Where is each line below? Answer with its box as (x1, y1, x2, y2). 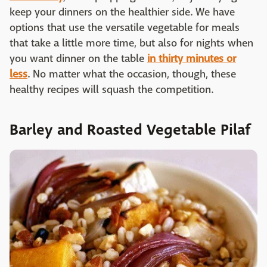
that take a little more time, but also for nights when (10, 36, 253, 50)
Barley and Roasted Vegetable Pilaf (10, 119, 251, 141)
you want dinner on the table (10, 51, 147, 66)
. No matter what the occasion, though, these (27, 67, 236, 81)
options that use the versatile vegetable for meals (10, 20, 240, 35)
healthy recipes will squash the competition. (10, 82, 213, 97)
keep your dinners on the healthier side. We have (10, 5, 235, 19)
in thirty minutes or (147, 51, 236, 66)
